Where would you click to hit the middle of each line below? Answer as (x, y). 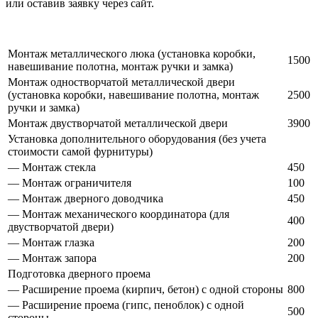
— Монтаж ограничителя (70, 183)
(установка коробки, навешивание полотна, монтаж (133, 95)
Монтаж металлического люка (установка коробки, (132, 54)
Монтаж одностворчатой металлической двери (121, 82)
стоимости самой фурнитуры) (80, 152)
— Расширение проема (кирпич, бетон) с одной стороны (146, 290)
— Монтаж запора (52, 258)
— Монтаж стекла (52, 168)
